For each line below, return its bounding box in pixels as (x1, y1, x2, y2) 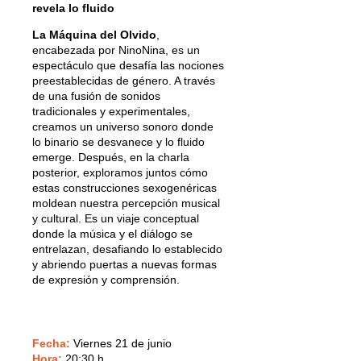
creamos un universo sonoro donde (32, 119, 214, 133)
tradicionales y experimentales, (32, 104, 190, 118)
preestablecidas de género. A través (32, 73, 215, 87)
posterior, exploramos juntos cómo (32, 165, 208, 179)
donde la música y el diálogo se (32, 226, 193, 240)
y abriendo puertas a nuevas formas (32, 257, 217, 271)
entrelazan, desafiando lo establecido (32, 242, 222, 255)
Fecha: (32, 336, 70, 350)
